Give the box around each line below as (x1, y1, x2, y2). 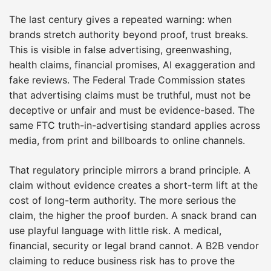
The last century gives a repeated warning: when (9, 13, 232, 25)
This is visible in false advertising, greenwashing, (9, 43, 232, 56)
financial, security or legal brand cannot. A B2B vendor (9, 239, 259, 252)
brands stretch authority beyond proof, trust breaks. (9, 28, 248, 41)
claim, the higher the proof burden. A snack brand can (9, 209, 256, 221)
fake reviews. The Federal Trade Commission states (9, 73, 245, 86)
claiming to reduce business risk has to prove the (9, 254, 235, 267)
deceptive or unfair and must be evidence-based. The (9, 103, 255, 116)
